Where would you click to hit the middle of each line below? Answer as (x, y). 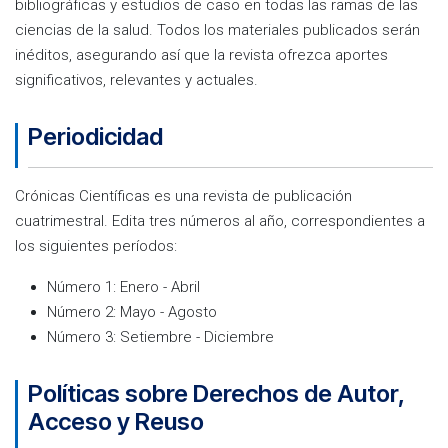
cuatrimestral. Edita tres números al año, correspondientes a (220, 221)
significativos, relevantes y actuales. (136, 80)
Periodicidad (95, 136)
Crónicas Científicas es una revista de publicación (183, 196)
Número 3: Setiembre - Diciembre (160, 337)
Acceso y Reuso (116, 421)
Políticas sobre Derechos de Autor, (216, 393)
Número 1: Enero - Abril (123, 287)
